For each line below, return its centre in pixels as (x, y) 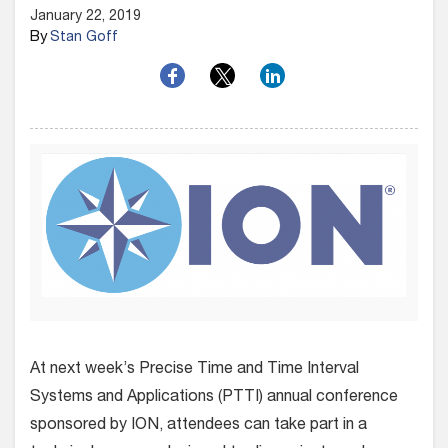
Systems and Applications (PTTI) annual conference (214, 397)
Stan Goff (84, 38)
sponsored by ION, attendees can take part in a (198, 425)
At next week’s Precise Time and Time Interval (194, 369)
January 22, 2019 (85, 17)
